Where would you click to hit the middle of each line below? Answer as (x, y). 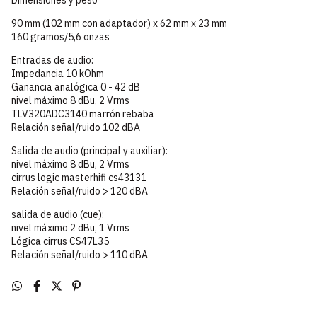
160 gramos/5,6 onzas (60, 36)
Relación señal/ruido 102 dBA (76, 127)
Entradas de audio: (52, 60)
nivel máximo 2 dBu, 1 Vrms (70, 227)
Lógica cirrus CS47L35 (60, 241)
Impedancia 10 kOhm (58, 73)
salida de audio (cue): (58, 214)
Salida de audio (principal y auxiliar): (90, 150)
